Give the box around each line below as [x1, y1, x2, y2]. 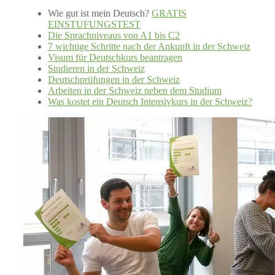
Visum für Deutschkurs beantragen [48, 52, 182, 63]
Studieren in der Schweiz [48, 63, 145, 74]
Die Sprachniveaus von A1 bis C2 [48, 29, 180, 41]
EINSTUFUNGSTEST [48, 18, 141, 29]
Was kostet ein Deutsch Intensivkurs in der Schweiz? [48, 96, 252, 107]
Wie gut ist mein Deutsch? [48, 7, 152, 18]
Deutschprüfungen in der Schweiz [48, 74, 180, 85]
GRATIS [152, 7, 187, 18]
